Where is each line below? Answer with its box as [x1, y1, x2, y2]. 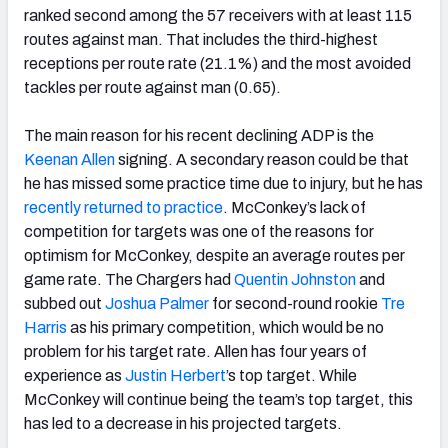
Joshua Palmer [102, 294, 209, 312]
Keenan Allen [24, 150, 115, 168]
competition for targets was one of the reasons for [24, 222, 374, 240]
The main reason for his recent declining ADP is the [24, 126, 374, 144]
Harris [24, 318, 67, 336]
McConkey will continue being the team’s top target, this [24, 390, 413, 408]
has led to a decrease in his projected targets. [24, 414, 342, 432]
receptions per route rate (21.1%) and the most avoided [24, 54, 411, 72]
